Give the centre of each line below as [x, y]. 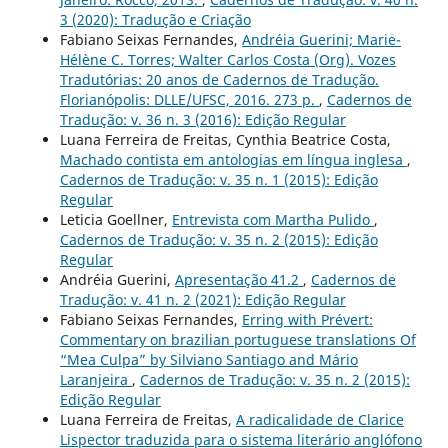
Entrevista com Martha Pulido [272, 220]
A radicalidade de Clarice [319, 420]
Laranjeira [95, 380]
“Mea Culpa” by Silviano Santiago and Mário [208, 360]
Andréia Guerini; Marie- [321, 40]
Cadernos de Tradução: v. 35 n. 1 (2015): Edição [218, 180]
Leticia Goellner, [115, 220]
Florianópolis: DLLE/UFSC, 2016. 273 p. [189, 100]
